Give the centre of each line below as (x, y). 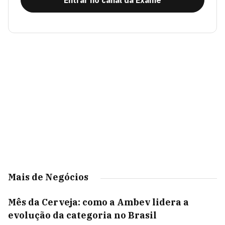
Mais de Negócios (48, 177)
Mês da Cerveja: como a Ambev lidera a (98, 202)
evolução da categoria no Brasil (82, 215)
